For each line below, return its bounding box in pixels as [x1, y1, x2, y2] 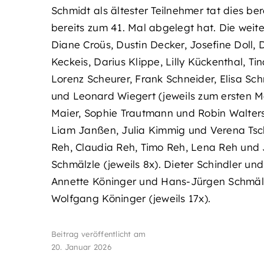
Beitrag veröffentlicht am [51, 229, 146, 239]
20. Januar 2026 [51, 242, 111, 252]
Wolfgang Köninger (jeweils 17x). [51, 192, 211, 205]
